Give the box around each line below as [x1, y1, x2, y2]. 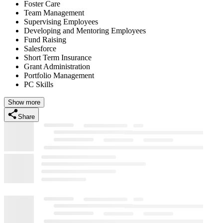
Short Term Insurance [24, 53, 92, 62]
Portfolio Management [24, 71, 94, 80]
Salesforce [24, 44, 56, 53]
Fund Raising [24, 35, 66, 44]
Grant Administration [24, 62, 90, 71]
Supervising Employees [24, 17, 98, 26]
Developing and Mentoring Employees [24, 26, 146, 35]
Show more [8, 98, 40, 106]
